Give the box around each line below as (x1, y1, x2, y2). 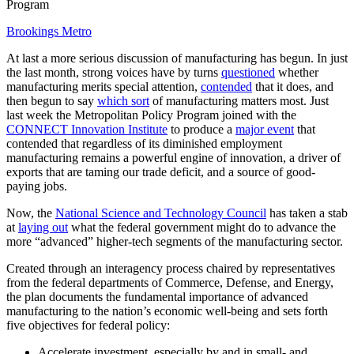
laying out (18, 220, 68, 234)
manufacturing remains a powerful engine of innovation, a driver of (6, 150, 341, 164)
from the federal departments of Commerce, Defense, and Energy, (6, 275, 333, 289)
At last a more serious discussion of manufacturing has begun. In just (6, 51, 348, 65)
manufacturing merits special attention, (6, 79, 201, 93)
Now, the (6, 205, 55, 220)
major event (235, 122, 294, 136)
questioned (221, 65, 275, 79)
